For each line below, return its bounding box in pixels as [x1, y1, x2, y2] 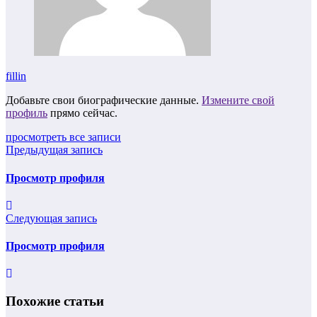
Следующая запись [6, 212, 97, 224]
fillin [6, 70, 26, 83]
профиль [6, 107, 47, 120]
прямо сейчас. [47, 107, 117, 120]
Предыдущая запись [6, 144, 103, 156]
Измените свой [202, 94, 275, 107]
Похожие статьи [6, 294, 104, 309]
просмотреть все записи [6, 131, 121, 144]
